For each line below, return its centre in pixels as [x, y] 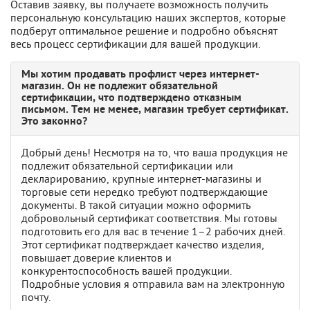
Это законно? [54, 121]
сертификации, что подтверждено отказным [131, 98]
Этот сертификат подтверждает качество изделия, [143, 244]
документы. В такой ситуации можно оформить [136, 204]
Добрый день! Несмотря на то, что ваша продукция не [155, 152]
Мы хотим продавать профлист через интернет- [140, 74]
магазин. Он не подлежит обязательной [120, 86]
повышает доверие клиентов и [97, 257]
